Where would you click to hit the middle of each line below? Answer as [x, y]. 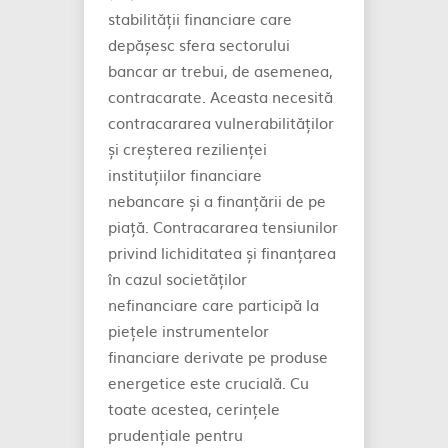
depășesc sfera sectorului [199, 44]
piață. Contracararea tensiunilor [223, 226]
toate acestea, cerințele [194, 408]
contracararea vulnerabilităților [221, 122]
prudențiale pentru [175, 434]
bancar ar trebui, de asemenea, [220, 70]
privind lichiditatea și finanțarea [222, 252]
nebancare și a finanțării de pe [217, 200]
